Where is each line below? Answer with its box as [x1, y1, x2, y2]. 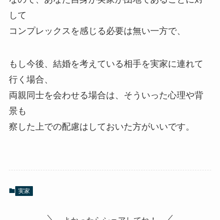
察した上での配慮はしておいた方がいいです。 [8, 122, 194, 132]
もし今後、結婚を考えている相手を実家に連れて [8, 59, 203, 69]
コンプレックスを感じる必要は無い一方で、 [8, 26, 186, 36]
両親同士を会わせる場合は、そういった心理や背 [8, 90, 203, 101]
